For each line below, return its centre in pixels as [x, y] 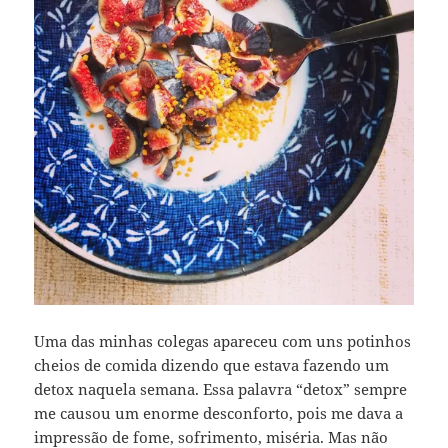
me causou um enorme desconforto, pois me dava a [219, 412]
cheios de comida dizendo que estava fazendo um [212, 364]
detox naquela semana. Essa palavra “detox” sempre [221, 388]
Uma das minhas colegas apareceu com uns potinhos [223, 340]
